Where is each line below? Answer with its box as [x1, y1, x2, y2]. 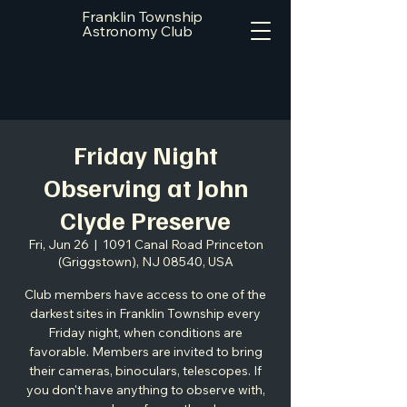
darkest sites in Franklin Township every [30, 305, 261, 322]
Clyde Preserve [60, 203, 231, 235]
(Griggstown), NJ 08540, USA [57, 253, 233, 270]
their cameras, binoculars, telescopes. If [29, 362, 262, 379]
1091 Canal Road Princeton [102, 236, 263, 253]
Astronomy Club [82, 22, 193, 40]
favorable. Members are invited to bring [28, 343, 263, 360]
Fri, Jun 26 [27, 236, 89, 253]
